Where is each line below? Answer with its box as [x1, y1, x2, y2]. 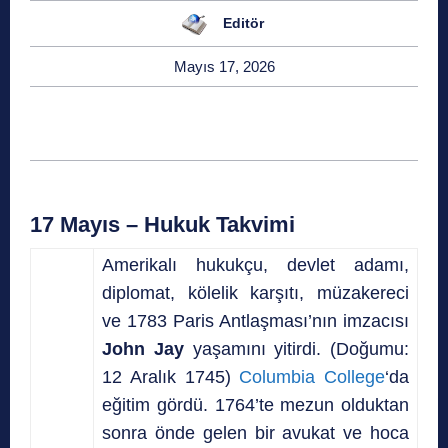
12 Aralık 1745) [102, 366, 240, 387]
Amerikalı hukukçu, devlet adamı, [102, 254, 409, 275]
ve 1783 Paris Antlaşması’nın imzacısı [102, 310, 409, 331]
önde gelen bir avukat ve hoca [154, 422, 410, 443]
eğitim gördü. [102, 394, 215, 415]
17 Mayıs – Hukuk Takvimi [30, 211, 295, 237]
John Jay [102, 338, 184, 359]
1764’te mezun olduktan [214, 394, 409, 415]
